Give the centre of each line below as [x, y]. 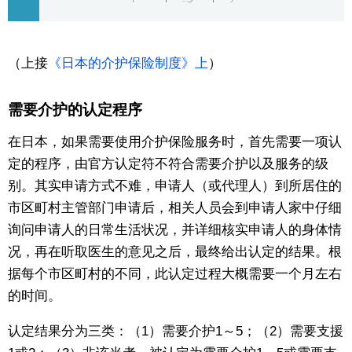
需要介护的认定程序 [75, 109]
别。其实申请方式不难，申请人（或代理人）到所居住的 [175, 186]
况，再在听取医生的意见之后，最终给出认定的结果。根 [175, 252]
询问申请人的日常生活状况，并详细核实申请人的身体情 [175, 230]
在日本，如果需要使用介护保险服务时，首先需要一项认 [175, 142]
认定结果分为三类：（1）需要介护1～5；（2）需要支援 [176, 332]
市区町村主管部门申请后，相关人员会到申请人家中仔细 [175, 208]
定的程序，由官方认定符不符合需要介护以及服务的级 [168, 164]
